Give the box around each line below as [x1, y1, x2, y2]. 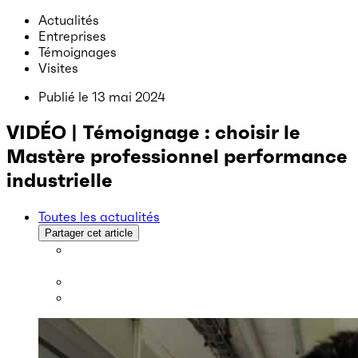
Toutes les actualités [38, 208, 160, 225]
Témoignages [38, 44, 117, 60]
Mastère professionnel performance [6, 144, 348, 169]
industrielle [6, 168, 113, 193]
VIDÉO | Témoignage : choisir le [6, 120, 300, 145]
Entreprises [38, 28, 106, 44]
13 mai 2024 [92, 89, 165, 105]
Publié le [38, 89, 92, 105]
